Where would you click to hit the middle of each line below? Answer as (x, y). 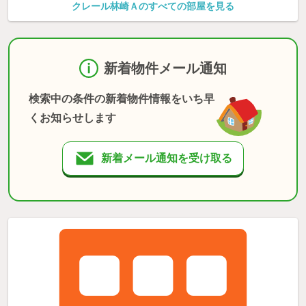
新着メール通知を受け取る (167, 158)
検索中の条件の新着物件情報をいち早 (122, 98)
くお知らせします (72, 117)
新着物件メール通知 (165, 68)
